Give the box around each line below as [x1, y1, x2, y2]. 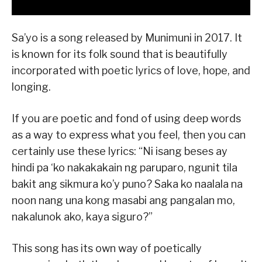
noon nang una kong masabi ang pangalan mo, [12, 194, 235, 207]
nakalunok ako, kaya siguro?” [12, 211, 153, 223]
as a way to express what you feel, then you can [12, 129, 246, 142]
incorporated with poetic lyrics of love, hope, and [12, 64, 250, 77]
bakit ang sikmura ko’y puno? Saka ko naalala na [12, 178, 243, 191]
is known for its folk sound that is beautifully [12, 48, 227, 61]
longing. [12, 81, 51, 94]
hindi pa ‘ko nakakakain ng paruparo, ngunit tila [12, 161, 237, 174]
